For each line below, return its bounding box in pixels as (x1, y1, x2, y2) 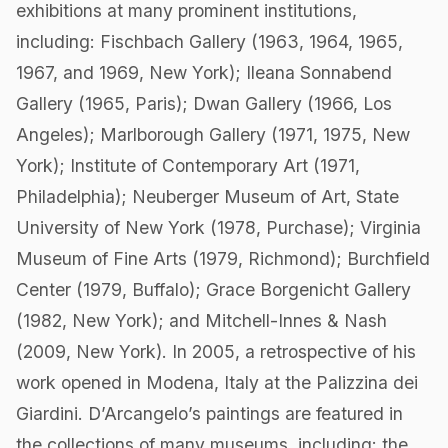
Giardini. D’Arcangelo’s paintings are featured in (16, 403, 403, 425)
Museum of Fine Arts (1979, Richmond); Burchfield (16, 248, 430, 270)
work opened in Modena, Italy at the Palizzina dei (16, 372, 418, 394)
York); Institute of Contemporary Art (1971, (16, 155, 360, 177)
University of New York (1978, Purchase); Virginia (16, 217, 421, 239)
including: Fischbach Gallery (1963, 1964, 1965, (16, 31, 403, 53)
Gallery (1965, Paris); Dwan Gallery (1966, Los (16, 93, 392, 115)
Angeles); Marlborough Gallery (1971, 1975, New (16, 124, 410, 146)
